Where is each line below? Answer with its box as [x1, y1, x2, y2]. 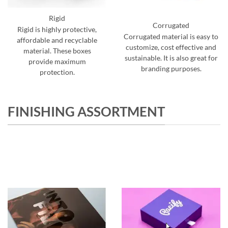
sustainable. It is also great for [124, 53, 218, 62]
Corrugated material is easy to [124, 32, 218, 41]
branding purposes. [140, 64, 202, 73]
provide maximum [28, 58, 86, 66]
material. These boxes [23, 47, 91, 55]
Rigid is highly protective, [17, 25, 97, 34]
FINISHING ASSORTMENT [8, 103, 165, 120]
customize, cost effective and [126, 43, 216, 51]
